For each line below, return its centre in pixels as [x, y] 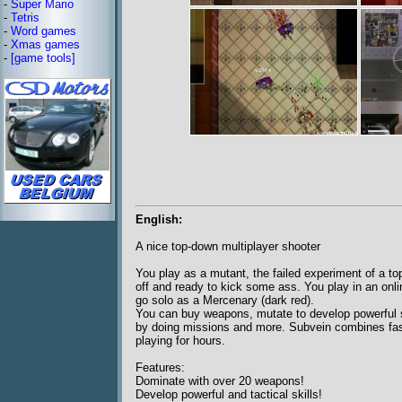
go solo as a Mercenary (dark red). [225, 301]
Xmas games [45, 44]
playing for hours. [180, 341]
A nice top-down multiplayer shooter [228, 247]
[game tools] [43, 58]
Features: [160, 368]
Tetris [25, 17]
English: [159, 220]
